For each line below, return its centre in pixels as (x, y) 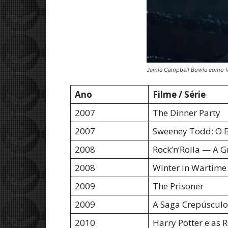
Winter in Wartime (190, 167)
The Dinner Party (187, 112)
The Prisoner (178, 186)
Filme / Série (179, 94)
